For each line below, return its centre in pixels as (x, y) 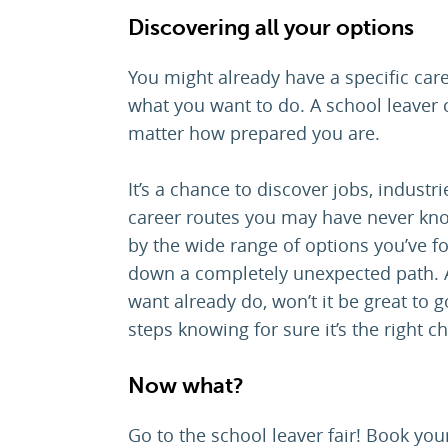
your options (346, 28)
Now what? (186, 386)
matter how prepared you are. (254, 133)
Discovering (191, 28)
